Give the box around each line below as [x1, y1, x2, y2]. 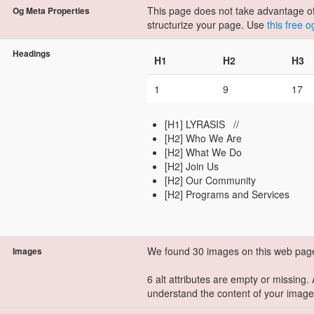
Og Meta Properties [13, 4, 90, 17]
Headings [13, 47, 50, 60]
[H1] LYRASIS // [165, 117, 239, 131]
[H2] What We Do [165, 145, 242, 159]
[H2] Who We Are [165, 131, 242, 145]
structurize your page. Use [147, 18, 267, 32]
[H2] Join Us [165, 159, 219, 173]
